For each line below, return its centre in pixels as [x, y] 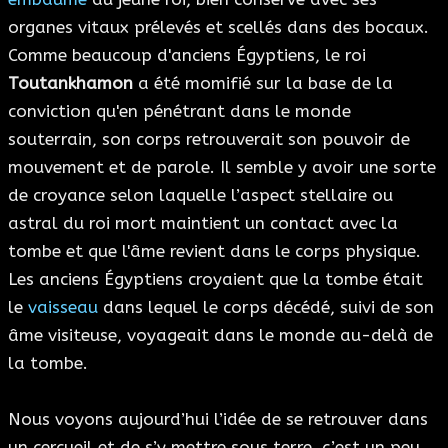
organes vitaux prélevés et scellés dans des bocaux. [218, 27]
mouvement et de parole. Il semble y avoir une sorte [222, 167]
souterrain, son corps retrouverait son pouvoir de [209, 139]
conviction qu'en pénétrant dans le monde [179, 111]
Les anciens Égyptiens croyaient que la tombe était [215, 279]
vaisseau [63, 307]
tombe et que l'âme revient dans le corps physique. [214, 251]
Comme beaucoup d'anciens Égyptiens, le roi [187, 55]
